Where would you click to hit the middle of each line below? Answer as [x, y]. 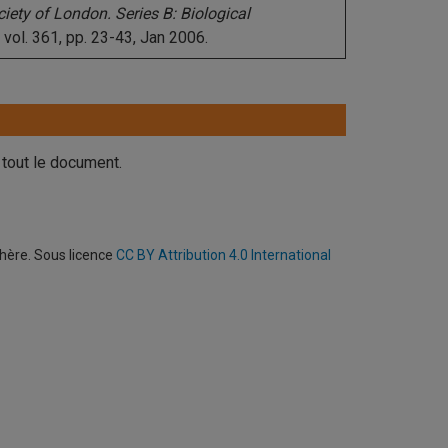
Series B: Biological [182, 13]
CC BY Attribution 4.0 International [223, 255]
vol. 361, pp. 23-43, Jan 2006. [106, 37]
